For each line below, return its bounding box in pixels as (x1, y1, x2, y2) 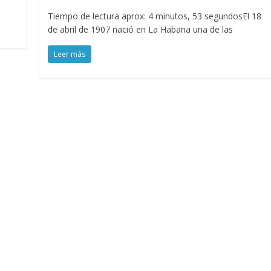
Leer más (54, 48, 86, 59)
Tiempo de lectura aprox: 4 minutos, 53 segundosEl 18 (48, 10, 262, 22)
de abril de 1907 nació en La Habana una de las (48, 23, 233, 35)
